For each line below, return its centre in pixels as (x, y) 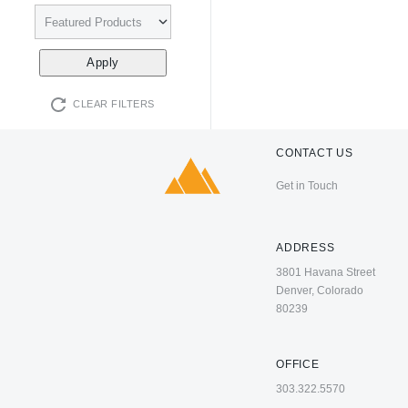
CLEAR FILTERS (114, 104)
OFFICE (298, 364)
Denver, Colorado (320, 291)
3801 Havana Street (326, 273)
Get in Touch (307, 186)
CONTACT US (315, 153)
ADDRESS (306, 248)
